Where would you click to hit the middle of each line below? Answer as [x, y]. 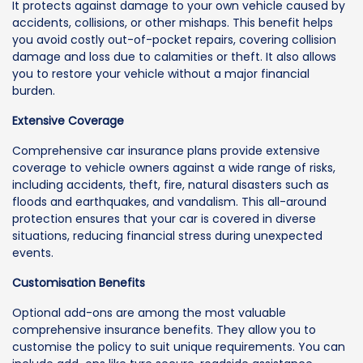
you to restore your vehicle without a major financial [161, 74]
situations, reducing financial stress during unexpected [167, 236]
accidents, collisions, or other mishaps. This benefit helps [173, 23]
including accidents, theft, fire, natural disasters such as [171, 185]
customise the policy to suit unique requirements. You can [179, 347]
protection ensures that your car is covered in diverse [164, 219]
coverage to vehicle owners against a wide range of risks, [174, 168]
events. [33, 253]
